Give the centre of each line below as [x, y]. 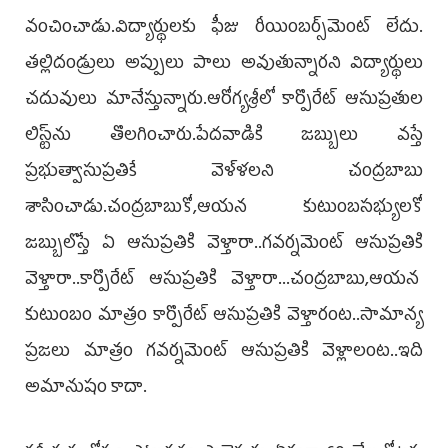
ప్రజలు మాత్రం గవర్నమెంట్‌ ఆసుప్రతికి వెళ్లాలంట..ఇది [224, 352]
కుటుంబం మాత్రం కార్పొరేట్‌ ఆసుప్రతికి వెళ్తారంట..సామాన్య [224, 316]
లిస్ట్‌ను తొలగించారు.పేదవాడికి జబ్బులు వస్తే [224, 136]
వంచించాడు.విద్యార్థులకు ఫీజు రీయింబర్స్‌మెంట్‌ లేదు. [224, 28]
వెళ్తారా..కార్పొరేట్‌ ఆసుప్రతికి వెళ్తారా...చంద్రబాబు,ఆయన [224, 280]
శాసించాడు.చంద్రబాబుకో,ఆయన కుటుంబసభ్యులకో [224, 208]
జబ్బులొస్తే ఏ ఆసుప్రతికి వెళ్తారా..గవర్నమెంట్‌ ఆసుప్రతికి [224, 244]
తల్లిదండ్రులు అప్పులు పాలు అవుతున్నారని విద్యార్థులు [224, 64]
